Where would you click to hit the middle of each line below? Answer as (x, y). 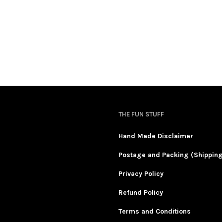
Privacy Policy (141, 173)
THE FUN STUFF (141, 114)
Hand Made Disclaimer (156, 136)
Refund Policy (141, 192)
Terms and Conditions (155, 211)
